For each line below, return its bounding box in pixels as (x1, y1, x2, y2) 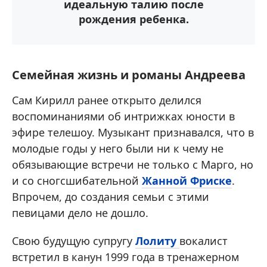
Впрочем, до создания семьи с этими (12, 189, 209, 204)
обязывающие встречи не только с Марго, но (12, 157, 253, 172)
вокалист (179, 233, 228, 248)
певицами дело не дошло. (12, 205, 148, 220)
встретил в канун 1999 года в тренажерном (12, 249, 239, 264)
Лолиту (135, 233, 179, 248)
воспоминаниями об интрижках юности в (12, 108, 235, 123)
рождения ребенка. (78, 11, 189, 26)
